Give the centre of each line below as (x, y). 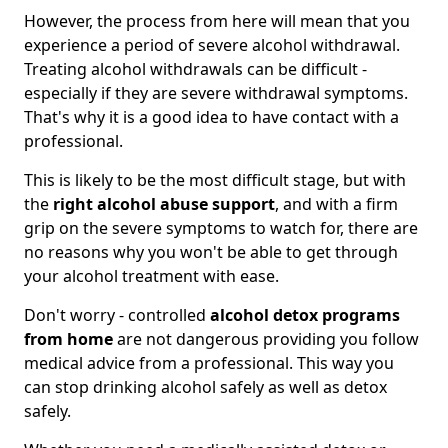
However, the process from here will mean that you (217, 21)
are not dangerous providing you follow (266, 339)
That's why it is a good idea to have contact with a (211, 117)
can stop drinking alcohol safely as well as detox (205, 387)
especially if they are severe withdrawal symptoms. (216, 93)
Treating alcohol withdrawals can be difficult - (195, 69)
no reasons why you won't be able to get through (211, 252)
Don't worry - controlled (117, 315)
